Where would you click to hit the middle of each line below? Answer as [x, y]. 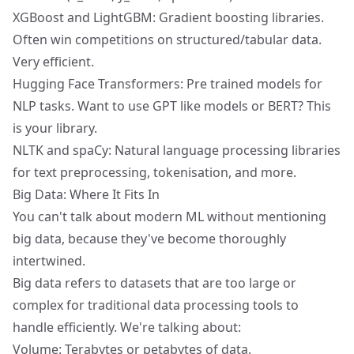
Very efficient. [53, 62]
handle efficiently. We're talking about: [127, 327]
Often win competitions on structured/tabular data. [167, 40]
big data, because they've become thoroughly [149, 239]
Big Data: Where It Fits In [86, 194]
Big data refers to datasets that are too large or [154, 283]
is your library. [55, 128]
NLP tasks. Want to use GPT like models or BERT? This [172, 106]
